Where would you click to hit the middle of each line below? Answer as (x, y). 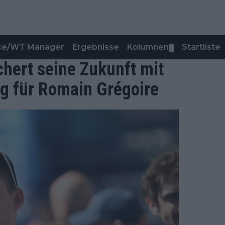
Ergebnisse (96, 47)
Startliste (201, 47)
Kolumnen (148, 47)
